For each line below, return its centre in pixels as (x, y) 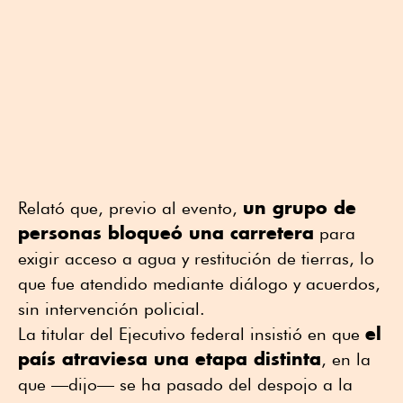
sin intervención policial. (112, 308)
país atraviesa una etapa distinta (170, 358)
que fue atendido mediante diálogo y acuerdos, (199, 283)
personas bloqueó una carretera (166, 232)
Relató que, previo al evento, (130, 207)
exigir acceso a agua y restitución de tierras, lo (196, 258)
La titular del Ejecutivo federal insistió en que (192, 333)
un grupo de (300, 207)
